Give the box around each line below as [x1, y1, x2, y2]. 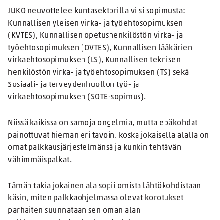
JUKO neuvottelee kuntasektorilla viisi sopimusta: [8, 7, 186, 16]
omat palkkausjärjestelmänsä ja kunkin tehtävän [8, 144, 181, 152]
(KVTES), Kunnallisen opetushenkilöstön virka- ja [8, 32, 183, 40]
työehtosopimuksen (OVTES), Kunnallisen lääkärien [8, 44, 192, 53]
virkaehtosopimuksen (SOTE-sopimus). [8, 93, 146, 102]
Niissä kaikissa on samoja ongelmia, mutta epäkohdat [8, 119, 198, 128]
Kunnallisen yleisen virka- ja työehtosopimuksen [8, 20, 183, 28]
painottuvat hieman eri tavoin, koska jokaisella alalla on [8, 132, 209, 140]
